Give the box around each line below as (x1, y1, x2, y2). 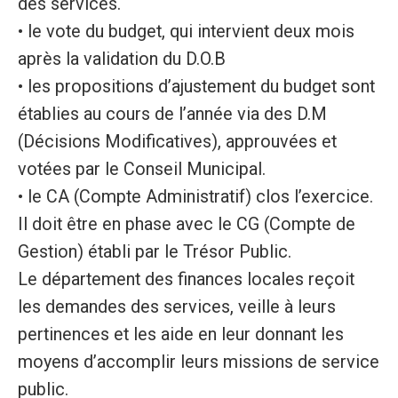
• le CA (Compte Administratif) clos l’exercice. (17, 187, 373, 208)
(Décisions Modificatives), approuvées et (17, 131, 337, 153)
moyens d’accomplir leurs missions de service (17, 352, 379, 373)
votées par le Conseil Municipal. (17, 159, 266, 180)
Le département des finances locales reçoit (17, 269, 354, 291)
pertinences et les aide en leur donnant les (17, 324, 344, 346)
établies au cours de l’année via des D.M (17, 104, 327, 125)
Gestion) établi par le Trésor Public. (17, 242, 291, 263)
